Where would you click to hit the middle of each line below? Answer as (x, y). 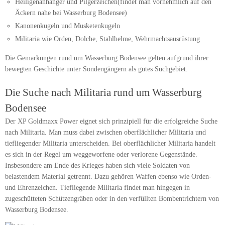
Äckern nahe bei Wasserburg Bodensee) (71, 13)
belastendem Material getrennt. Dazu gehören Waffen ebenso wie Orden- (108, 176)
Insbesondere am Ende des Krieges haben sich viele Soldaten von (97, 165)
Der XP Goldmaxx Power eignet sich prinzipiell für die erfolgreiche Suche (111, 121)
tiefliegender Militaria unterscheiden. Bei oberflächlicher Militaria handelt (110, 143)
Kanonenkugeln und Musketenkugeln (68, 26)
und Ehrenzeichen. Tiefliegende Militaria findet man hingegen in (97, 187)
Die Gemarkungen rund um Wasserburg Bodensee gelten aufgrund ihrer (107, 58)
